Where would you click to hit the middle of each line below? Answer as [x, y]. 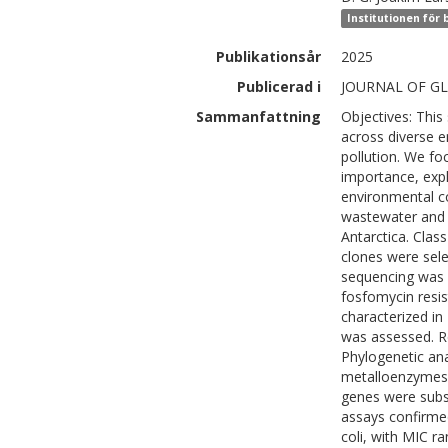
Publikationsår [268, 56]
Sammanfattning [258, 116]
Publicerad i [279, 86]
